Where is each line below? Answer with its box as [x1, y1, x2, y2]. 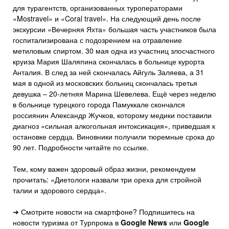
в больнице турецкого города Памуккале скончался [13, 99, 185, 109]
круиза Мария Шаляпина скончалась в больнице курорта [13, 56, 204, 66]
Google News [121, 217, 167, 227]
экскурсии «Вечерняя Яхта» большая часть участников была [13, 24, 216, 34]
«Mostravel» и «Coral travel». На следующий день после [13, 13, 201, 24]
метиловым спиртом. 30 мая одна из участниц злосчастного [13, 45, 215, 56]
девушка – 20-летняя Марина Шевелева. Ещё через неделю [13, 88, 216, 99]
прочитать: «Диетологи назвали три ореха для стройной [13, 174, 201, 185]
